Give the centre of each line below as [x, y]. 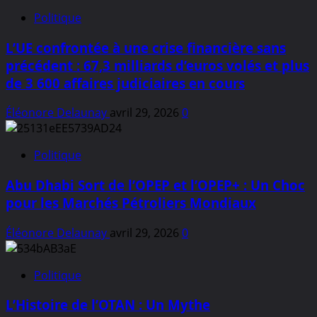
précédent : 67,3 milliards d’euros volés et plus [157, 65]
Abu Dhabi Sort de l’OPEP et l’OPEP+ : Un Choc [155, 185]
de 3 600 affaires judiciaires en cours [125, 83]
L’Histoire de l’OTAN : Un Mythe [108, 305]
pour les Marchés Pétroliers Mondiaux [131, 203]
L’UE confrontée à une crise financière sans [146, 47]
